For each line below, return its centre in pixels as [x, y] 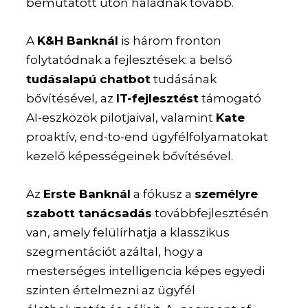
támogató [230, 99]
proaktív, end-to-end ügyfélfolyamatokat [147, 137]
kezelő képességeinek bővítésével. [130, 156]
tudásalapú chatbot [89, 79]
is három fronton [170, 41]
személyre [227, 194]
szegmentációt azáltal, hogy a [115, 252]
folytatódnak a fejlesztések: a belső [130, 60]
